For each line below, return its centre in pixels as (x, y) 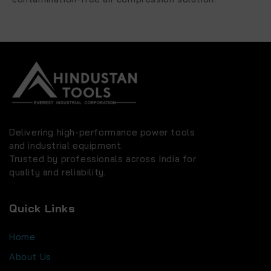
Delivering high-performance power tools (102, 132)
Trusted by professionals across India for (103, 159)
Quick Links (42, 209)
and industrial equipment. (67, 146)
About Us (30, 257)
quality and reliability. (58, 172)
